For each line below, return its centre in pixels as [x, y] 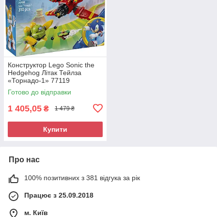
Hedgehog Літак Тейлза [45, 72]
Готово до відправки [39, 92]
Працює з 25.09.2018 [59, 195]
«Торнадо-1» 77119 [39, 80]
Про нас [24, 159]
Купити [55, 129]
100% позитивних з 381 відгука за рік [82, 178]
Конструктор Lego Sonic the [51, 65]
